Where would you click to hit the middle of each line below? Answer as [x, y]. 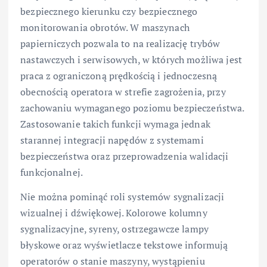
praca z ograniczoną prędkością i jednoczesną [119, 75]
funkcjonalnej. [52, 172]
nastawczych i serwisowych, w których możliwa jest [131, 59]
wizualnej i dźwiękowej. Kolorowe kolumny [114, 212]
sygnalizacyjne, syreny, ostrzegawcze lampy [114, 229]
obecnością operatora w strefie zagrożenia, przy [123, 91]
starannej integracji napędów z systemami [112, 140]
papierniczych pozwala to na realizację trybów [120, 43]
